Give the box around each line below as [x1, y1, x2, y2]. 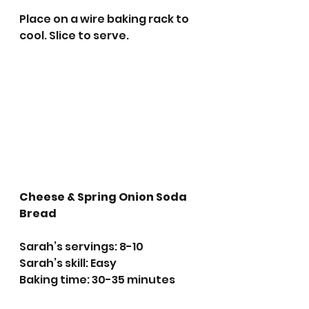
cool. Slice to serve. [19, 28, 131, 44]
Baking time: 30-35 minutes [19, 272, 177, 288]
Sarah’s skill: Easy [19, 255, 119, 272]
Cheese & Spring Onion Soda [19, 189, 189, 206]
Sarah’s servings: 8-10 [19, 239, 143, 255]
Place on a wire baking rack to [19, 11, 191, 28]
